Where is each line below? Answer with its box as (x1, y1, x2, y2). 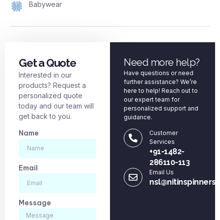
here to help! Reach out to (124, 86, 198, 94)
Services (149, 138, 175, 146)
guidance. (124, 113, 152, 121)
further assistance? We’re (124, 78, 197, 85)
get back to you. (19, 111, 72, 120)
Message (19, 198, 51, 208)
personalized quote (19, 91, 82, 100)
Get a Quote (19, 56, 76, 69)
